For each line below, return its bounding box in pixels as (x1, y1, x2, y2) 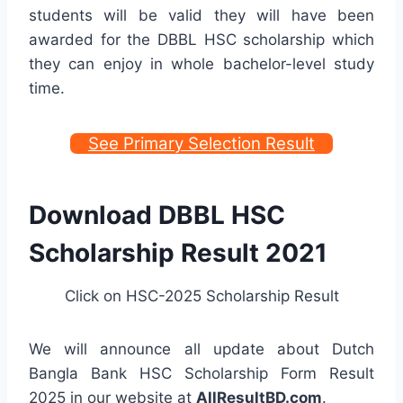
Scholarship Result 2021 (29, 237, 327, 269)
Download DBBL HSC (29, 200, 285, 231)
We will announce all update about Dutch (29, 340, 374, 359)
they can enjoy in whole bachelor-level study (29, 55, 374, 74)
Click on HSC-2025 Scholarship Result (64, 287, 339, 306)
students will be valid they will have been (29, 6, 374, 25)
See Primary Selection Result (88, 133, 315, 155)
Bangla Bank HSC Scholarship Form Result (29, 364, 374, 383)
